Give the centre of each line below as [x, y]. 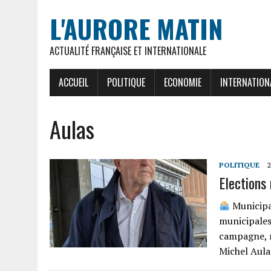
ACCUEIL [73, 82]
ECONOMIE [183, 82]
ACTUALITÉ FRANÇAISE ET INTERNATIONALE [128, 51]
